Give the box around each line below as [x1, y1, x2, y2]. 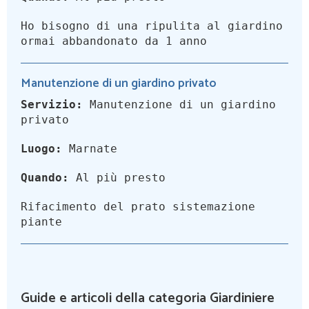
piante [21, 215, 62, 229]
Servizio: [21, 98, 83, 112]
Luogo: [21, 142, 62, 156]
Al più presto [69, 171, 166, 185]
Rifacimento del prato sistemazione [21, 200, 255, 214]
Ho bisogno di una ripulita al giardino [21, 19, 283, 33]
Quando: [21, 171, 69, 185]
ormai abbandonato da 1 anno [21, 34, 207, 48]
